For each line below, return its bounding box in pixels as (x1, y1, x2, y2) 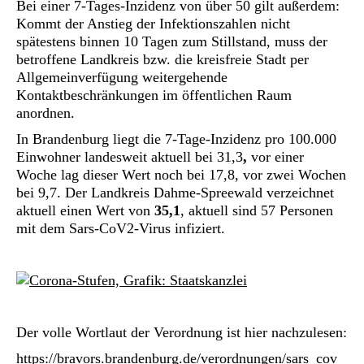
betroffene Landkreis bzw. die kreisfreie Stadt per (16, 51, 309, 67)
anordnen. (16, 105, 75, 121)
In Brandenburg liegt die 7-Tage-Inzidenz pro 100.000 (16, 131, 336, 147)
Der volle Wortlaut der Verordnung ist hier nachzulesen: (16, 324, 347, 340)
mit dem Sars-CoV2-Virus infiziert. (16, 220, 225, 236)
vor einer (251, 149, 304, 165)
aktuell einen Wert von (16, 202, 154, 219)
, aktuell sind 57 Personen (180, 202, 333, 219)
